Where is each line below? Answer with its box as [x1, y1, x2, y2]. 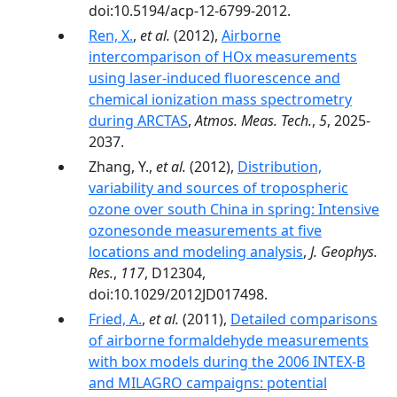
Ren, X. [89, 26, 133, 45]
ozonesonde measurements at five [89, 221, 322, 240]
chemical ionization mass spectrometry [89, 90, 352, 109]
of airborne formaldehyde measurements [89, 331, 369, 350]
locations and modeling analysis [89, 242, 303, 261]
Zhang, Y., [89, 157, 156, 176]
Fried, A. [89, 309, 142, 329]
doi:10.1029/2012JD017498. [89, 284, 268, 304]
